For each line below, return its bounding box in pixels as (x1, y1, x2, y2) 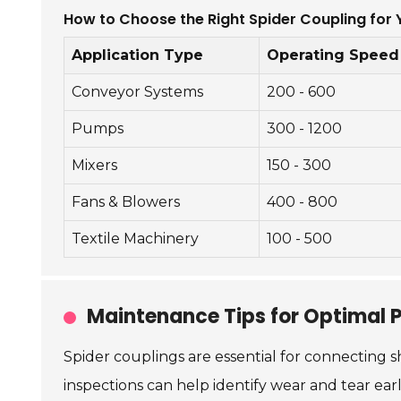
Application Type (72, 47, 203, 64)
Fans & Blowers (72, 193, 180, 210)
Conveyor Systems (72, 83, 203, 100)
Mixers (72, 157, 117, 174)
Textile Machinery (72, 230, 199, 247)
